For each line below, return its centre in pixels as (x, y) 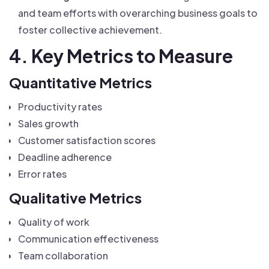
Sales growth (48, 123)
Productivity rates (60, 107)
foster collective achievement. (90, 30)
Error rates (42, 174)
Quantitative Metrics (80, 82)
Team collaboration (63, 255)
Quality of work (54, 222)
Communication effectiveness (88, 239)
